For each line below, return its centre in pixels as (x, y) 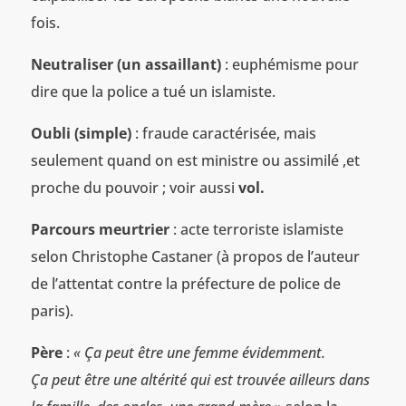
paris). (52, 310)
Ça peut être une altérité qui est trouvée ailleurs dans (200, 379)
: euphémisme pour (290, 64)
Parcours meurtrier (100, 229)
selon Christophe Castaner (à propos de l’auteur (195, 256)
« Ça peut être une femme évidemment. (199, 352)
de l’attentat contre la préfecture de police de (185, 283)
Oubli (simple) (82, 133)
